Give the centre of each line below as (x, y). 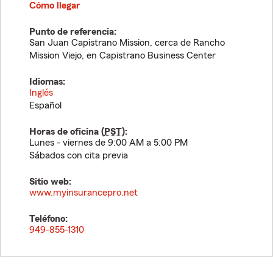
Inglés (41, 93)
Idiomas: (47, 82)
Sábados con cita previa (79, 155)
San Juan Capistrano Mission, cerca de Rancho (127, 43)
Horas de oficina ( (67, 132)
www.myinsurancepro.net (83, 193)
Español (45, 105)
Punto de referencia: (73, 32)
